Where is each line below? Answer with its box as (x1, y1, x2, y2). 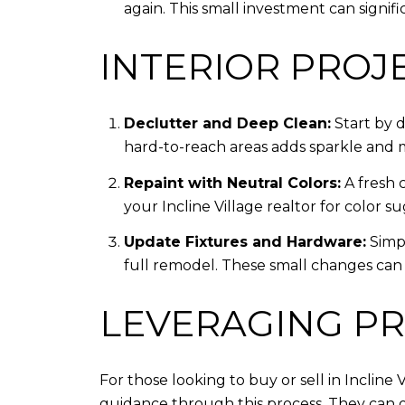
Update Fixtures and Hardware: (123, 233, 366, 251)
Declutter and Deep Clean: (123, 115, 331, 133)
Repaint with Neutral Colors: (123, 174, 341, 192)
